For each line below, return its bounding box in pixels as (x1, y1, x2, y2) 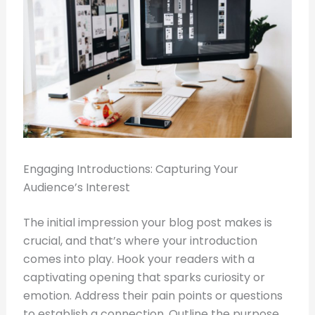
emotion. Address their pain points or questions (22, 288, 283, 304)
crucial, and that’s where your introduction (22, 233, 257, 250)
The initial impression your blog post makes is (22, 214, 272, 231)
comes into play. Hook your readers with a (22, 251, 255, 268)
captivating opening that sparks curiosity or (22, 269, 265, 286)
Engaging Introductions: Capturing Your (22, 161, 238, 178)
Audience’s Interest (22, 179, 130, 196)
